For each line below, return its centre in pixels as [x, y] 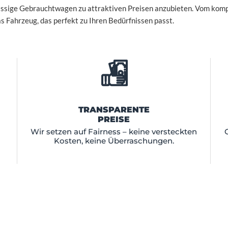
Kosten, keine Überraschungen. [114, 140]
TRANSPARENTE [114, 109]
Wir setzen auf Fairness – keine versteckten [114, 131]
